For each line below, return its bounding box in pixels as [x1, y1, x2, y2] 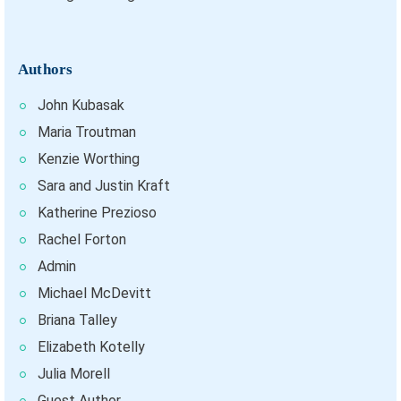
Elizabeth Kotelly [38, 338, 145, 356]
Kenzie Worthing [38, 150, 140, 168]
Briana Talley [38, 311, 117, 329]
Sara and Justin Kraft [38, 177, 170, 195]
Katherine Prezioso [38, 204, 157, 222]
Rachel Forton [38, 231, 126, 249]
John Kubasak [38, 97, 124, 115]
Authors [18, 61, 73, 79]
